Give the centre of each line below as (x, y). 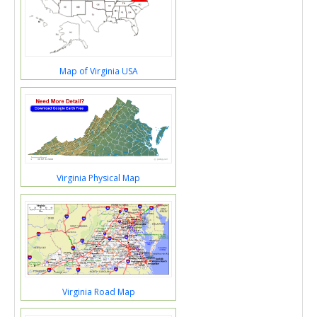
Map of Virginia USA (98, 71)
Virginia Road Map (98, 292)
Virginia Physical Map (98, 178)
